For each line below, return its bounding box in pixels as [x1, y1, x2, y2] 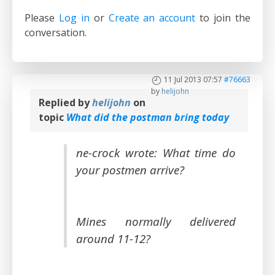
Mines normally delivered [76, 214, 236, 230]
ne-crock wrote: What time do [76, 145, 236, 161]
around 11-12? [76, 231, 150, 247]
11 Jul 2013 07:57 [164, 74, 222, 85]
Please [25, 11, 59, 25]
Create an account [108, 11, 196, 25]
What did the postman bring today [66, 110, 229, 125]
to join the [195, 11, 251, 25]
